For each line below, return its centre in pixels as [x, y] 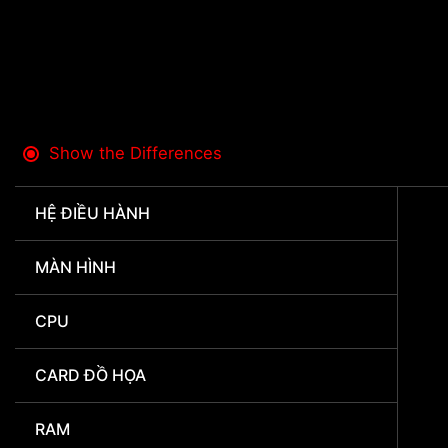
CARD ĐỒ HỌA [90, 375]
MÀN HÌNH [75, 267]
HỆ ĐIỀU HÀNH [92, 213]
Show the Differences [135, 153]
